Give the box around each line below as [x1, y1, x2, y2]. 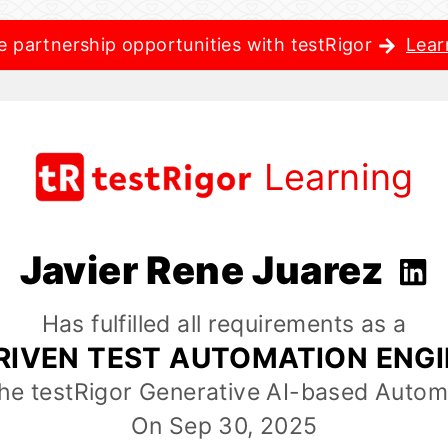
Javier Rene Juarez [19, 247, 394, 293]
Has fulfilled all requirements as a [41, 310, 407, 339]
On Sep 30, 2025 [130, 412, 318, 441]
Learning [263, 155, 414, 199]
